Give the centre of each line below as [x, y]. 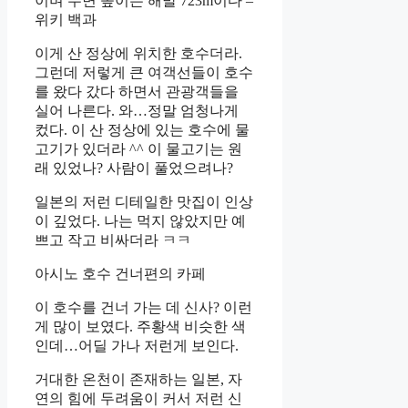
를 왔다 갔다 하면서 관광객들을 [137, 91]
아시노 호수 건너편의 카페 [120, 273]
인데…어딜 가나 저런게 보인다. [137, 345]
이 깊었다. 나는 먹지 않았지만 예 [140, 220]
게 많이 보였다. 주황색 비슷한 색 [140, 326]
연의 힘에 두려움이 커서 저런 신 [138, 398]
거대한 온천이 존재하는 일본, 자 [138, 379]
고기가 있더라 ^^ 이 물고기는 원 [138, 148]
